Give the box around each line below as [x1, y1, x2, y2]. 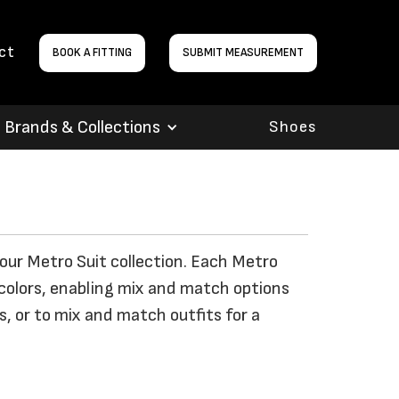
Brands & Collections [4, 117, 160, 139]
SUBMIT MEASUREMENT [183, 45, 304, 60]
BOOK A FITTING [53, 45, 133, 60]
